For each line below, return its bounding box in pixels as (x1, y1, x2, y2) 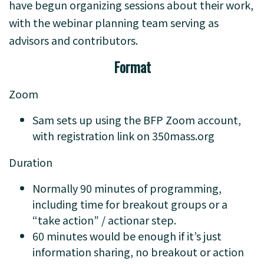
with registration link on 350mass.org (32, 128, 217, 143)
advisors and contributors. (9, 32, 140, 48)
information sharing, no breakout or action (32, 244, 244, 259)
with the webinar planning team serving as (9, 15, 219, 30)
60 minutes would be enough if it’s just (32, 228, 222, 243)
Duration (9, 154, 52, 170)
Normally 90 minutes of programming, (32, 180, 222, 196)
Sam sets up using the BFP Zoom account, (32, 112, 241, 127)
